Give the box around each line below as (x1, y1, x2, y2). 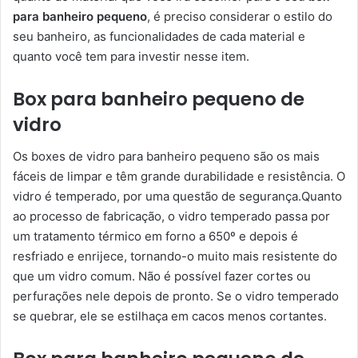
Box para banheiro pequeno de (13, 86, 304, 112)
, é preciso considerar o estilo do (147, 8, 332, 24)
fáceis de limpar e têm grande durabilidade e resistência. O (13, 169, 345, 185)
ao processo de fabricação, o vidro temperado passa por (13, 209, 330, 225)
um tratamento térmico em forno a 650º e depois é (13, 229, 298, 245)
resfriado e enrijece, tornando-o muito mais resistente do (13, 249, 337, 265)
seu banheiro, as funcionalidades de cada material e (13, 28, 305, 44)
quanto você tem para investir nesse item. (13, 48, 249, 64)
